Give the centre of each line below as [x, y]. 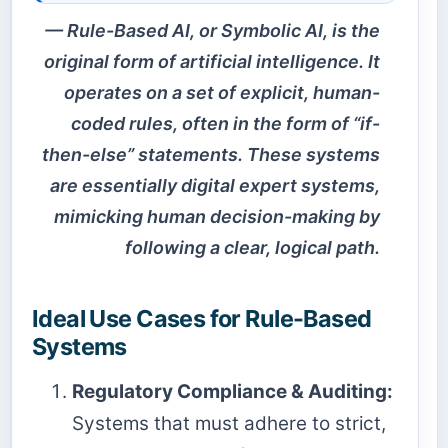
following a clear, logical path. [253, 247]
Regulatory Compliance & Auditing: [232, 391]
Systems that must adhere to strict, [229, 423]
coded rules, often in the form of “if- [226, 123]
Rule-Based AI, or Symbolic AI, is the [224, 30]
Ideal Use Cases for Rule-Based [202, 318]
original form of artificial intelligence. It [212, 61]
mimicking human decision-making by [217, 216]
